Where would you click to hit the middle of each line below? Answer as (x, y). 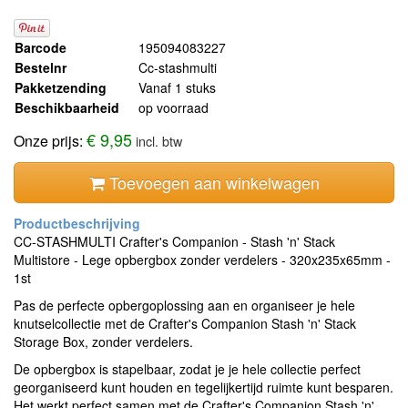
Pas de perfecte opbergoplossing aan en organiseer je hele (184, 306)
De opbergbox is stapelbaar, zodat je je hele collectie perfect (187, 369)
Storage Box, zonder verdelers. (103, 342)
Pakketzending (61, 88)
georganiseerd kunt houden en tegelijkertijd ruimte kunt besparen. (204, 388)
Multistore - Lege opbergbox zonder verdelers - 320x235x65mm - (202, 260)
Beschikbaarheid (67, 108)
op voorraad (173, 108)
